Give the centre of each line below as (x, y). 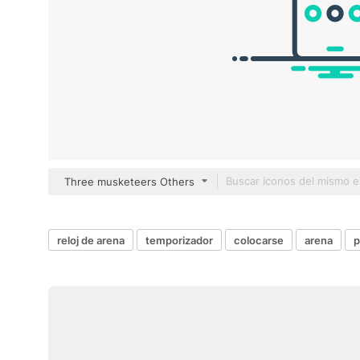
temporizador (179, 240)
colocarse (259, 240)
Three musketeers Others (129, 182)
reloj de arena (91, 240)
